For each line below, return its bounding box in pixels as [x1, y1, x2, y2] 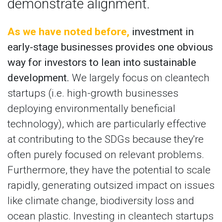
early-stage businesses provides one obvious [7, 41, 213, 53]
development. [7, 72, 69, 84]
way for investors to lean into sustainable [7, 56, 196, 68]
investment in [132, 26, 194, 38]
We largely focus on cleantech [69, 72, 210, 84]
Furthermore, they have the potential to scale [7, 164, 211, 176]
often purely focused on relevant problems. [7, 149, 204, 161]
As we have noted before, [7, 26, 129, 38]
